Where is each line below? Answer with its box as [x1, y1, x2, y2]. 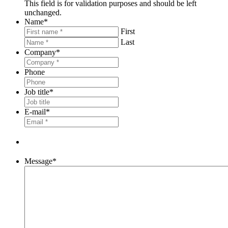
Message [24, 156, 52, 165]
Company [24, 47, 56, 56]
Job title [24, 87, 49, 96]
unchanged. [24, 8, 62, 17]
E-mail [24, 107, 46, 116]
